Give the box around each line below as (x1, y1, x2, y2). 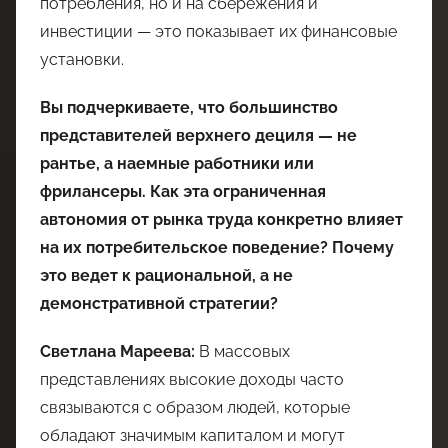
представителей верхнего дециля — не (40, 125, 357, 145)
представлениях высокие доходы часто (40, 369, 344, 389)
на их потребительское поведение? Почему (40, 237, 394, 257)
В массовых (195, 341, 290, 361)
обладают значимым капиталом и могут (40, 425, 345, 445)
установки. (40, 49, 124, 69)
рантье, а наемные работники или (40, 153, 314, 173)
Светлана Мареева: (40, 341, 195, 361)
